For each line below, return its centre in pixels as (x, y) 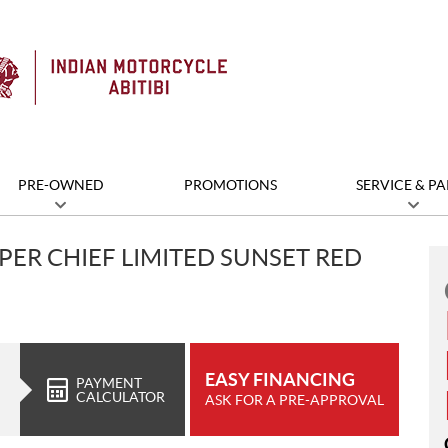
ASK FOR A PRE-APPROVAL (294, 399)
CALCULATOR (120, 396)
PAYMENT (109, 382)
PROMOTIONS (230, 185)
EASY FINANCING (280, 379)
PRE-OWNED (60, 185)
